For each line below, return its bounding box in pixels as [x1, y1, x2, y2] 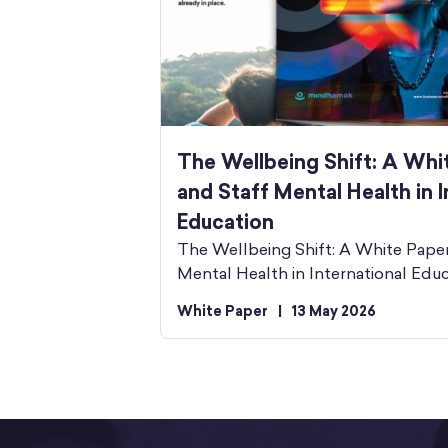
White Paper [177, 301, 268, 321]
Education [177, 207, 274, 237]
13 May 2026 [292, 301, 376, 321]
